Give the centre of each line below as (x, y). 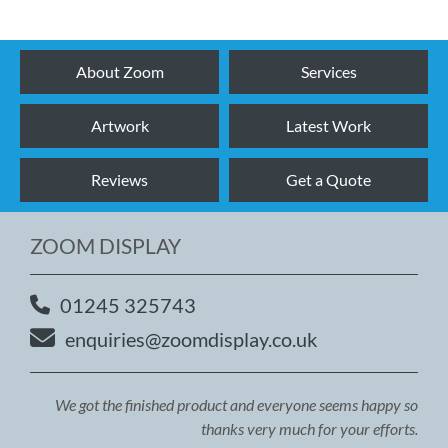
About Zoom (119, 71)
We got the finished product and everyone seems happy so (236, 404)
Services (328, 71)
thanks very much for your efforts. (309, 428)
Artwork (119, 125)
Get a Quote (328, 179)
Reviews (119, 179)
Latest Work (328, 125)
